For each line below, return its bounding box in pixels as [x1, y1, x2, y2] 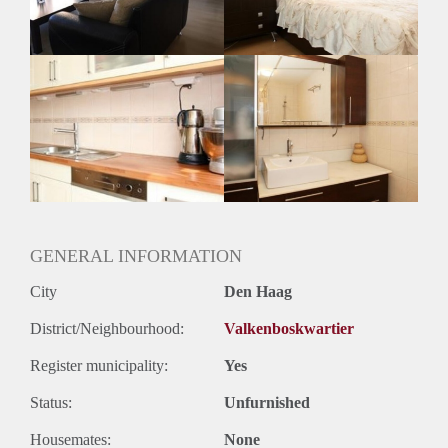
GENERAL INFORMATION [30, 246, 242, 267]
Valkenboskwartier [224, 320, 354, 338]
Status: [30, 394, 72, 412]
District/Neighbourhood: [30, 320, 184, 338]
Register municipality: [30, 357, 168, 375]
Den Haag [224, 283, 292, 301]
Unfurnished [224, 394, 310, 412]
